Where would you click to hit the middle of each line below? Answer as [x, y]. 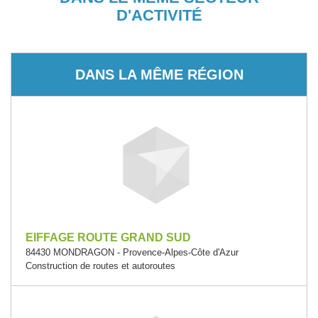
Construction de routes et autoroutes [100, 266]
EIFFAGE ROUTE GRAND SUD [108, 237]
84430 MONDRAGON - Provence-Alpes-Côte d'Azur [132, 252]
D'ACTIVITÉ [159, 15]
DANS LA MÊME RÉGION [159, 74]
